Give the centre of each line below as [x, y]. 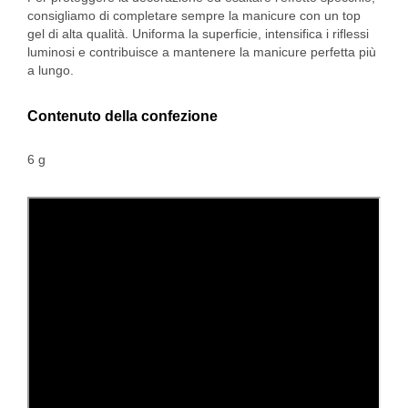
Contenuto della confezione [122, 117]
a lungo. [51, 71]
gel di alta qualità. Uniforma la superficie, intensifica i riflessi [198, 34]
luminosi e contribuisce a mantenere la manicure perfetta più [202, 52]
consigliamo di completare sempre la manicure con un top [194, 16]
